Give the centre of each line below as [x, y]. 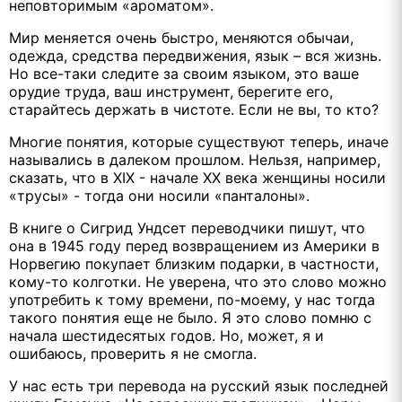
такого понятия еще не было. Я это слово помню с [190, 317]
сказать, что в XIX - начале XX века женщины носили [197, 177]
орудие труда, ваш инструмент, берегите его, [171, 91]
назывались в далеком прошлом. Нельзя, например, [195, 159]
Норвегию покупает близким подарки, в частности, [194, 263]
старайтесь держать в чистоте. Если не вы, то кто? [194, 109]
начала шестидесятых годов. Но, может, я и [166, 335]
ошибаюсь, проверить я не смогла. [133, 353]
